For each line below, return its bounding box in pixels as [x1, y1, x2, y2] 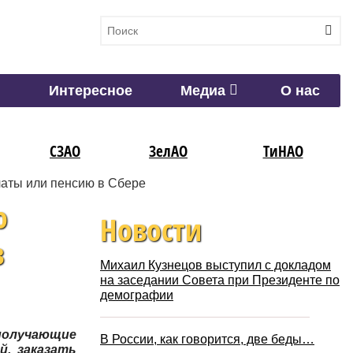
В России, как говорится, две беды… [100, 333, 314, 347]
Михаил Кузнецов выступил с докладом [100, 258, 331, 273]
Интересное [48, 83, 132, 99]
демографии [100, 288, 173, 303]
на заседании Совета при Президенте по [100, 273, 340, 288]
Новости [100, 209, 202, 251]
